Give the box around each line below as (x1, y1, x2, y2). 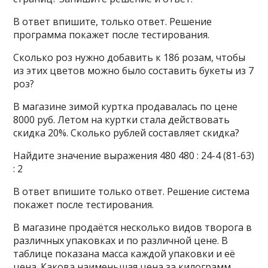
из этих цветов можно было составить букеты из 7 (13, 64, 254, 77)
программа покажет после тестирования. (13, 28, 210, 41)
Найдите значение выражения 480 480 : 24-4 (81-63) (13, 149, 255, 162)
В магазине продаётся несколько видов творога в (13, 221, 252, 234)
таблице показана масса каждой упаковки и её (13, 247, 236, 260)
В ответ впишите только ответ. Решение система (13, 185, 250, 198)
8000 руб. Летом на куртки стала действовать (13, 113, 230, 126)
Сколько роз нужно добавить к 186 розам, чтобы (13, 51, 246, 64)
